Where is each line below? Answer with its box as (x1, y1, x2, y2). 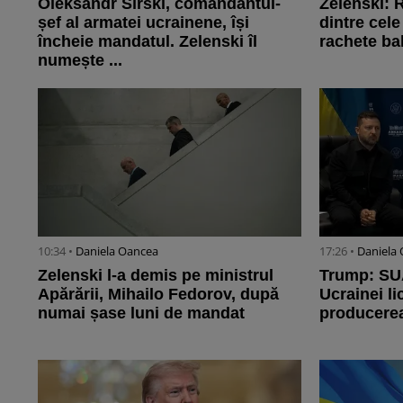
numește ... (38, 51, 122, 70)
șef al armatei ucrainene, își (38, 13, 249, 32)
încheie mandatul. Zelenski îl (38, 32, 257, 51)
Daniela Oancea (76, 243, 158, 260)
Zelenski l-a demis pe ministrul (38, 266, 273, 285)
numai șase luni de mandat (38, 304, 245, 323)
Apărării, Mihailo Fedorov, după (38, 285, 279, 304)
